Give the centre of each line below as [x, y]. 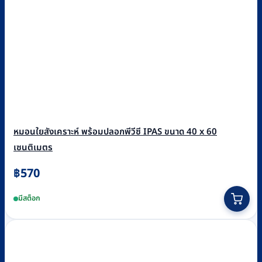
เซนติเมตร [33, 147]
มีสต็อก [29, 199]
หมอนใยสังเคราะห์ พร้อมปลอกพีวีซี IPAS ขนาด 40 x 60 [115, 132]
